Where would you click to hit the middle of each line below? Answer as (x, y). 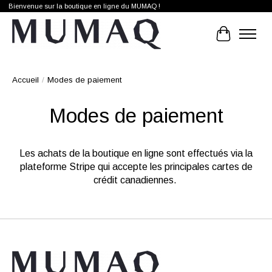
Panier (237, 39)
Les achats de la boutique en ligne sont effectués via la (136, 154)
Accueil (25, 80)
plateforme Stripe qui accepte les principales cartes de (136, 167)
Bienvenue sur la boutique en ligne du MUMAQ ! (84, 6)
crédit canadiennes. (135, 180)
